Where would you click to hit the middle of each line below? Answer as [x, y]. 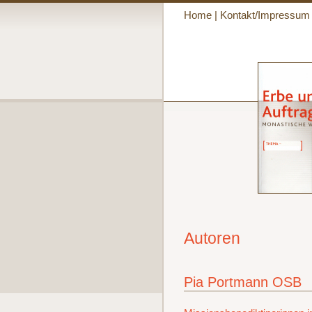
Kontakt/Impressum [265, 15]
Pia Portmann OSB [242, 281]
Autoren [212, 239]
